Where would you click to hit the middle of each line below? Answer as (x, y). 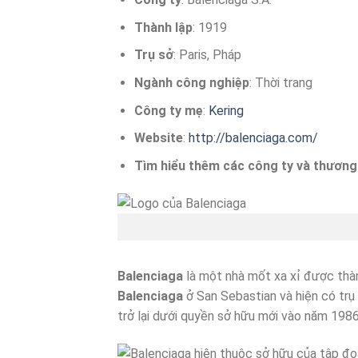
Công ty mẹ (168, 110)
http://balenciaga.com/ (253, 138)
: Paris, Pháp (207, 55)
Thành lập (163, 27)
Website (158, 138)
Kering (226, 110)
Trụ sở (153, 55)
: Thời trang (280, 82)
